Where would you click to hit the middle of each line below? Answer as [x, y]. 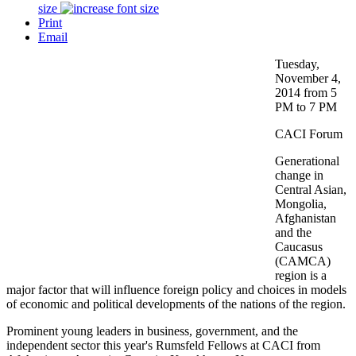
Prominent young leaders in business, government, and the [152, 331]
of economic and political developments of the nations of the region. [176, 304]
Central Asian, [311, 189]
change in [299, 175]
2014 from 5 [306, 92]
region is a [301, 275]
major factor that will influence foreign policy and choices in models [176, 289]
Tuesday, [297, 64]
